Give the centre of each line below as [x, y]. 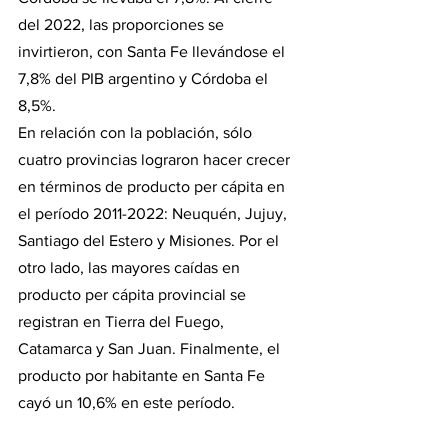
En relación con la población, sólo [137, 132]
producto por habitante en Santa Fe [143, 375]
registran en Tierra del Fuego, [123, 321]
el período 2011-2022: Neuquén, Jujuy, [154, 213]
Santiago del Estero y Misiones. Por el [150, 240]
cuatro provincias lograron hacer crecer [156, 159]
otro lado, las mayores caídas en [131, 267]
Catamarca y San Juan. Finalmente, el [151, 348]
